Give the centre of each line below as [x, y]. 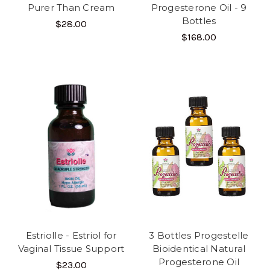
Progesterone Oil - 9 [199, 8]
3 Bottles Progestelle [199, 236]
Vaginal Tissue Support [71, 249]
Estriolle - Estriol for [71, 236]
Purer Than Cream [71, 8]
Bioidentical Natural [199, 249]
